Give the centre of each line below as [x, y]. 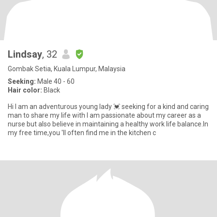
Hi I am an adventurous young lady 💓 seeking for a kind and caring [108, 107]
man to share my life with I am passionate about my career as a [104, 115]
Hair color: [25, 90]
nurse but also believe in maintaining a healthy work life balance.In [108, 124]
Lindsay [25, 54]
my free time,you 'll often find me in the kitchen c [82, 133]
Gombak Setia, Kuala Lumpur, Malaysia [67, 69]
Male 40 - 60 [55, 81]
